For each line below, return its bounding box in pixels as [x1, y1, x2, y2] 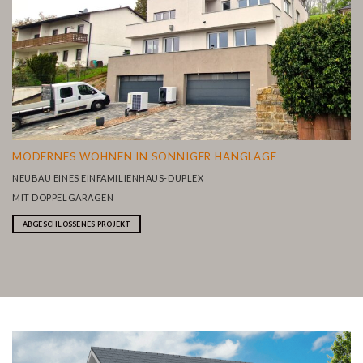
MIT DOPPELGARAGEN [12, 191, 114, 203]
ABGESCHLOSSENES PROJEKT [22, 220, 131, 229]
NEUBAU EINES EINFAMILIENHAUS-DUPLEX [12, 172, 204, 183]
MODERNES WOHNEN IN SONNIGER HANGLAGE [12, 149, 277, 163]
